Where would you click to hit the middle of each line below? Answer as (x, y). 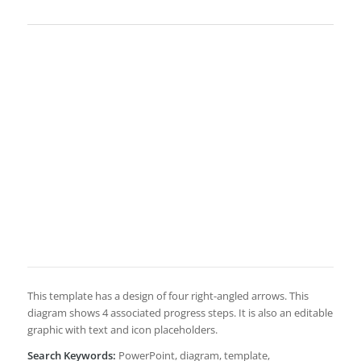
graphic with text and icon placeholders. (122, 329)
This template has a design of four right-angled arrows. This (168, 295)
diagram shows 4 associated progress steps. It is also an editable (180, 312)
